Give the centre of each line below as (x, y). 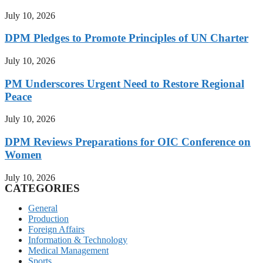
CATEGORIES (42, 188)
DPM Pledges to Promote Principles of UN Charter (127, 38)
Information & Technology (78, 240)
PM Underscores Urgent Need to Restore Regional (124, 83)
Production (48, 218)
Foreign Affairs (56, 229)
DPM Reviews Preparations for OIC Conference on (128, 142)
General (43, 208)
